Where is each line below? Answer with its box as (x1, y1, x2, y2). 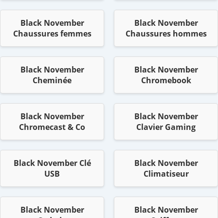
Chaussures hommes (125, 28, 207, 39)
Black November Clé (13, 158, 91, 169)
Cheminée (33, 75, 72, 86)
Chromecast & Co (19, 122, 85, 133)
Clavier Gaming (136, 122, 196, 133)
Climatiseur (143, 168, 189, 180)
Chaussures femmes (13, 28, 91, 39)
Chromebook (141, 75, 191, 86)
